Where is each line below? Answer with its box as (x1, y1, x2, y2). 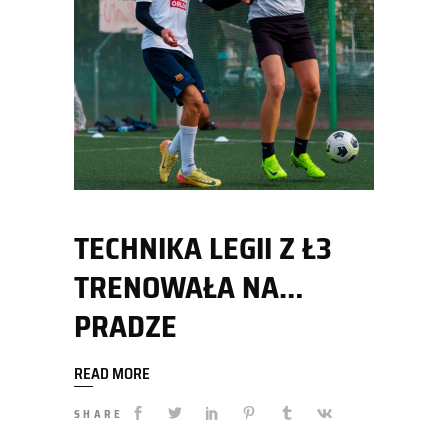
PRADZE (74, 302, 177, 350)
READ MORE (74, 361, 150, 386)
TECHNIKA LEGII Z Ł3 (74, 224, 332, 272)
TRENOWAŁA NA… (74, 263, 303, 311)
